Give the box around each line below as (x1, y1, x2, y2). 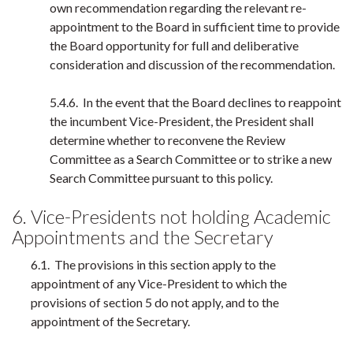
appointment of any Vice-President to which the (31, 276, 287, 291)
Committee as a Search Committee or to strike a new (50, 151, 332, 166)
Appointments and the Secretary (12, 225, 273, 248)
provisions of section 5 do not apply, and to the (31, 295, 279, 310)
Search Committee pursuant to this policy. (50, 170, 275, 185)
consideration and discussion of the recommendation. (50, 57, 335, 72)
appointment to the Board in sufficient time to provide (50, 19, 340, 34)
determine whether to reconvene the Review (50, 132, 285, 147)
